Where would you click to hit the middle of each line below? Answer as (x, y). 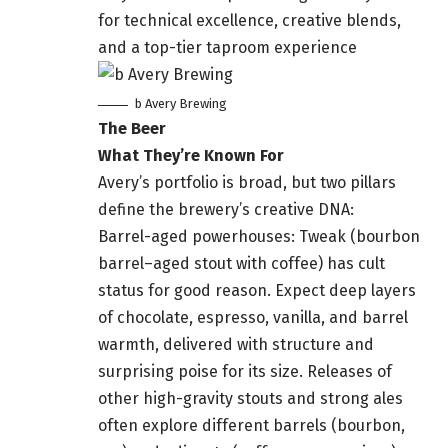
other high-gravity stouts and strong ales (250, 399)
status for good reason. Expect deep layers (257, 291)
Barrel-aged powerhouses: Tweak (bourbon (259, 237)
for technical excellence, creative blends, (249, 21)
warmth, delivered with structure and (236, 345)
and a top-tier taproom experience (227, 48)
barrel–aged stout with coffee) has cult (241, 264)
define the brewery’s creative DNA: (226, 210)
